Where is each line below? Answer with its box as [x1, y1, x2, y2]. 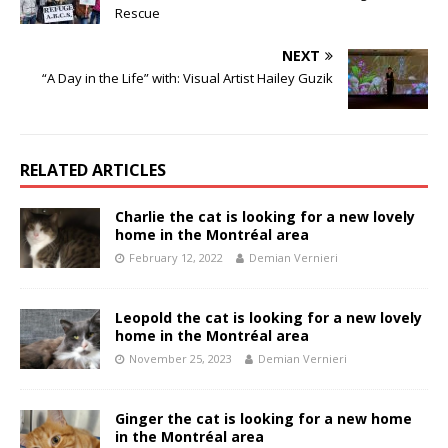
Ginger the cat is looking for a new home [115, 408, 412, 428]
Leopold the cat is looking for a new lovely [115, 307, 422, 327]
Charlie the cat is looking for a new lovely [115, 206, 415, 226]
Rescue [115, 3, 160, 22]
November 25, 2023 [129, 350, 232, 366]
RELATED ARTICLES [20, 158, 166, 181]
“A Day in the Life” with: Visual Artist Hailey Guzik [42, 68, 333, 87]
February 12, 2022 [129, 249, 223, 265]
